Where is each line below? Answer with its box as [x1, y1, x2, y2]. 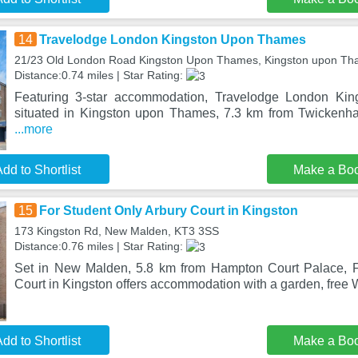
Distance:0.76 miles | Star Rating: [14, 240, 186, 253]
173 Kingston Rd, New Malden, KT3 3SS [14, 225, 219, 237]
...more [14, 121, 53, 136]
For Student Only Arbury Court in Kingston [38, 204, 298, 217]
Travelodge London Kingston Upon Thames [38, 33, 306, 46]
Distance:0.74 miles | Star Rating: [14, 69, 186, 82]
